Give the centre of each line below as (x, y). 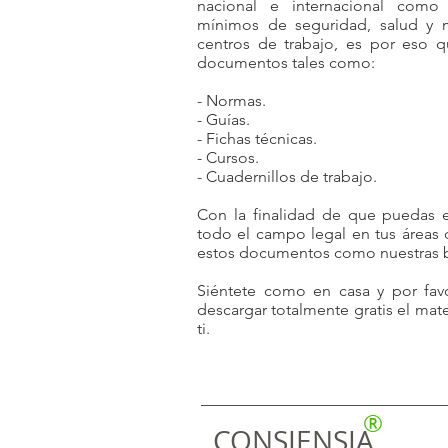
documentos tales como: (286, 62)
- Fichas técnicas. (257, 138)
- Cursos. (228, 157)
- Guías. (223, 119)
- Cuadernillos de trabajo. (287, 176)
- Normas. (231, 100)
